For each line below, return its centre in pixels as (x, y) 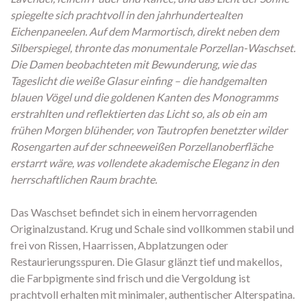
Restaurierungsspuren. (62, 262)
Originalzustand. (49, 229)
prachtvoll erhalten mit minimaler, (88, 295)
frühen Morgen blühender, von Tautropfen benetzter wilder (149, 130)
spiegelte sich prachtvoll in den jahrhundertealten (126, 15)
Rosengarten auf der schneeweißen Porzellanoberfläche (142, 147)
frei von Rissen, (45, 245)
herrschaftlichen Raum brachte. (84, 180)
